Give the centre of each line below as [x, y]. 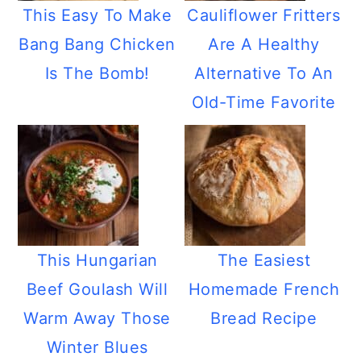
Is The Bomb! [97, 73]
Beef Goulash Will [97, 289]
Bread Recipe [264, 318]
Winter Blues [97, 347]
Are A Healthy [264, 44]
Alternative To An [264, 73]
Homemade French [264, 289]
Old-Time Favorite [264, 102]
